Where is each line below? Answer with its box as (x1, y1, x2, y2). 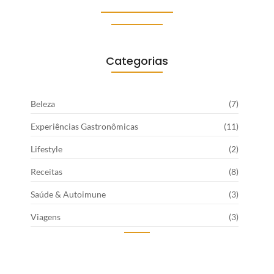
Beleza (31, 98, 55, 109)
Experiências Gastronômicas (31, 121, 138, 132)
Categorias (106, 53, 168, 69)
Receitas (31, 166, 62, 177)
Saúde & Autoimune (31, 189, 106, 200)
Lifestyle (31, 144, 62, 155)
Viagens (31, 212, 61, 223)
